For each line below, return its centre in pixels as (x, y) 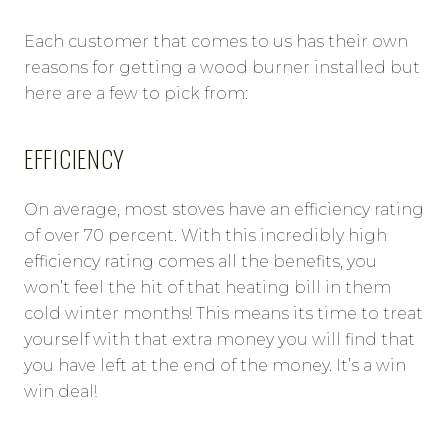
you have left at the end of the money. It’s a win (215, 365)
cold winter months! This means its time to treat (223, 313)
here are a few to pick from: (136, 93)
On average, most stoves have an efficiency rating (224, 209)
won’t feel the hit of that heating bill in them (207, 287)
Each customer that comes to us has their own (216, 41)
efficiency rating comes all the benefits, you (200, 261)
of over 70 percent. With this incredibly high (205, 235)
